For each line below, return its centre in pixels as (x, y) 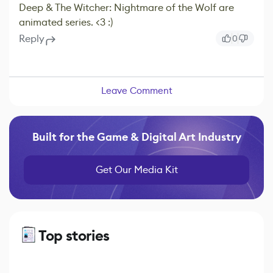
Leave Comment (136, 90)
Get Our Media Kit (136, 169)
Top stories (74, 236)
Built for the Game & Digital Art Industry (136, 137)
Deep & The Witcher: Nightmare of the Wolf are (126, 8)
